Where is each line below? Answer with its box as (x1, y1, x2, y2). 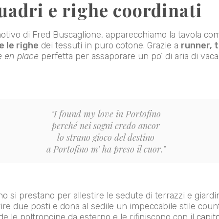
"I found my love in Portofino (51, 108, 161, 120)
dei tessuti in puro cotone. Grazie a (38, 40, 181, 51)
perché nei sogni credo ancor (52, 119, 160, 131)
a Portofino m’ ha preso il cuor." (46, 143, 166, 155)
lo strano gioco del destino (57, 131, 155, 143)
